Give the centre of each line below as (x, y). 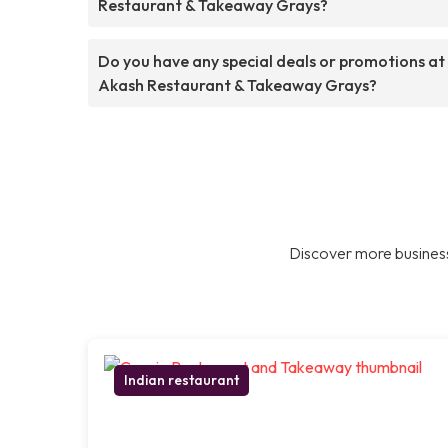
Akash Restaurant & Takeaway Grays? (237, 84)
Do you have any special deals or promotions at (271, 60)
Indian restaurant (181, 379)
